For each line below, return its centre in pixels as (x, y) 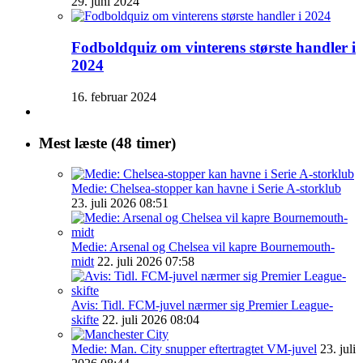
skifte (85, 320)
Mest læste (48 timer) (107, 143)
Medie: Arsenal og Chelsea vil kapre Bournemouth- (203, 247)
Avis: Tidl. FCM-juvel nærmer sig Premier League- (202, 305)
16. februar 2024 (114, 96)
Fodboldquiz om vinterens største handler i (214, 48)
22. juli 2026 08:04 (151, 320)
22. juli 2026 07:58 (146, 262)
